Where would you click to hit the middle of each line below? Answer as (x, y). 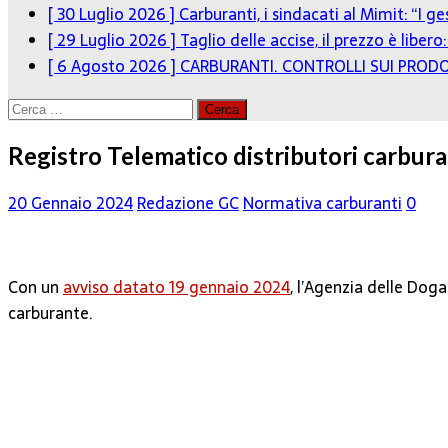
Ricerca (33, 107)
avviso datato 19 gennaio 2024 (176, 286)
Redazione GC (188, 202)
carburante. (50, 312)
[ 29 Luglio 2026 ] (114, 40)
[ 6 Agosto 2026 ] (114, 66)
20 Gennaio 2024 (70, 202)
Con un (35, 286)
